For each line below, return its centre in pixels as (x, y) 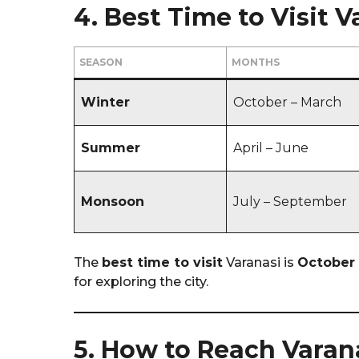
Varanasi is (260, 262)
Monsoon (113, 201)
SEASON (101, 62)
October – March (287, 102)
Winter (105, 102)
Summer (111, 147)
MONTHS (256, 62)
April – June (271, 147)
